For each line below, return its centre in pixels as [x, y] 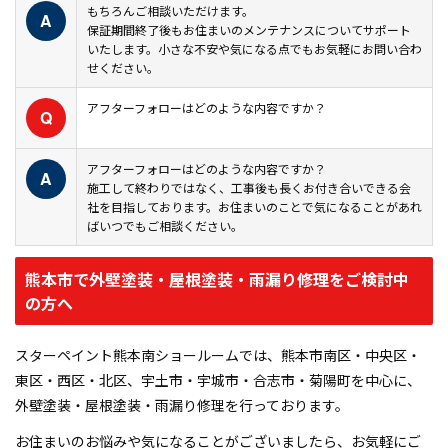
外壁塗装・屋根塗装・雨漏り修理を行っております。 [182, 405]
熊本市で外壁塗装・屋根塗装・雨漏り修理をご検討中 [217, 279]
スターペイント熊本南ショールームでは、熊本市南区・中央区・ [218, 355]
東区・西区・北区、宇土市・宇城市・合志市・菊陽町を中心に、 [218, 380]
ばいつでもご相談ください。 [165, 226]
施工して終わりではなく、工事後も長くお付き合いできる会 [249, 188]
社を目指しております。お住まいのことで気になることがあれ [254, 207]
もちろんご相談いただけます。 [170, 11]
